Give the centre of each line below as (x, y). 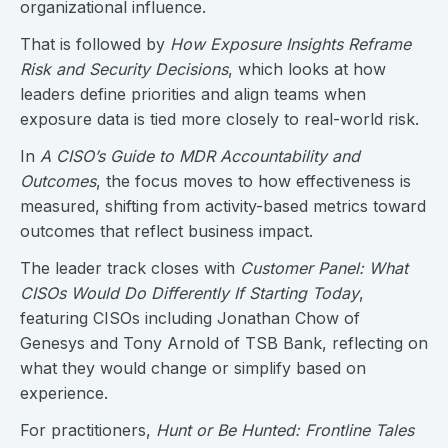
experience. (64, 393)
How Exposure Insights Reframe (290, 44)
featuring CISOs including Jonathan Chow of (190, 318)
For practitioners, (88, 430)
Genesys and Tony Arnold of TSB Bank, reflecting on (224, 343)
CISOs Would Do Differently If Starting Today (189, 293)
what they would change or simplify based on (193, 368)
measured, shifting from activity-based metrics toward (223, 206)
